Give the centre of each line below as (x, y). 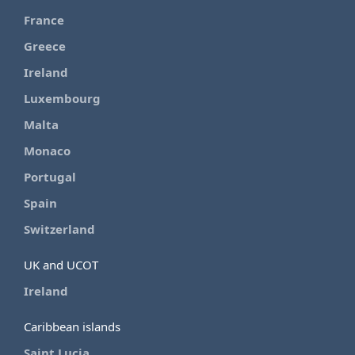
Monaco (47, 151)
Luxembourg (62, 99)
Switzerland (59, 229)
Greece (45, 46)
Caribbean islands (72, 327)
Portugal (50, 177)
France (44, 20)
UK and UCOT (61, 265)
